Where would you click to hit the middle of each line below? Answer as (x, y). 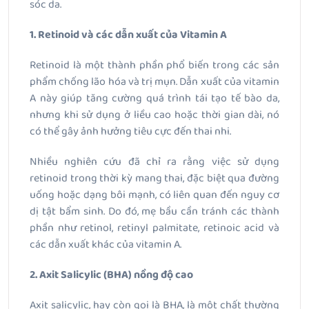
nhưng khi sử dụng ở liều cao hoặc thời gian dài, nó (154, 115)
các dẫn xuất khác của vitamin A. (106, 245)
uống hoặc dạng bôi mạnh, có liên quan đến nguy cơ (154, 195)
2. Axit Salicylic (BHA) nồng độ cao (111, 275)
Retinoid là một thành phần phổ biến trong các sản (154, 66)
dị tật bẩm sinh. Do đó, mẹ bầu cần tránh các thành (154, 212)
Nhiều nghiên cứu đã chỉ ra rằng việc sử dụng (154, 162)
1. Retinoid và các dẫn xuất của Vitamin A (128, 35)
